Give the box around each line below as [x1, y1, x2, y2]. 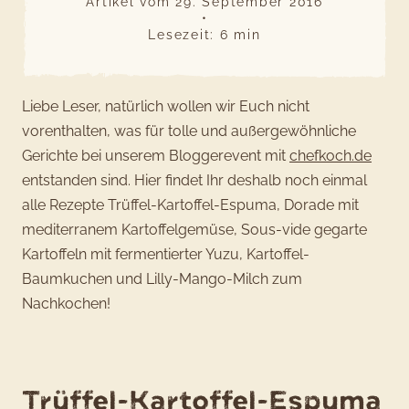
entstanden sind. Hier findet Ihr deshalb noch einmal [22, 172, 367, 190]
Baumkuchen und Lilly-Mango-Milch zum [22, 270, 302, 288]
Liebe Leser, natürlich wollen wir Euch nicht [22, 98, 309, 116]
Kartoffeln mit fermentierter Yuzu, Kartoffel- [22, 246, 309, 264]
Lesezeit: [148, 27, 215, 43]
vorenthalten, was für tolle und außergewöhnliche [22, 122, 356, 141]
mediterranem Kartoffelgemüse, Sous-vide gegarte [22, 221, 367, 239]
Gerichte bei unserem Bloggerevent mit [22, 147, 289, 165]
